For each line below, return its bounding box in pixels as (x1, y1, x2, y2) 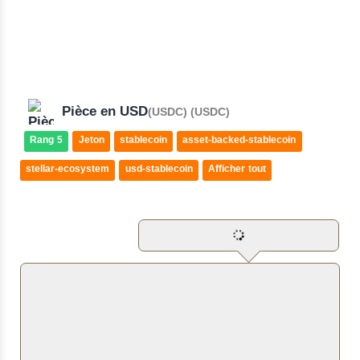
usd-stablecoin (125, 163, 193, 177)
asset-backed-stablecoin (182, 134, 297, 148)
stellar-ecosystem (26, 163, 110, 177)
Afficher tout (207, 163, 266, 177)
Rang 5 (30, 134, 63, 148)
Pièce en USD (62, 103, 148, 122)
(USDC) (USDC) (148, 105, 230, 121)
